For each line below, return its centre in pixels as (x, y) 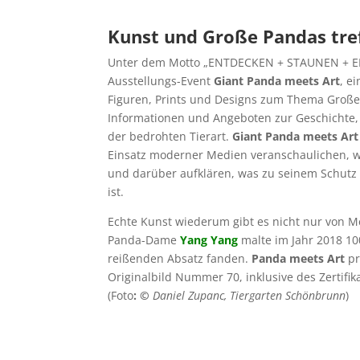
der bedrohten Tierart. (170, 137)
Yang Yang (209, 240)
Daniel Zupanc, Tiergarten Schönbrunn (250, 296)
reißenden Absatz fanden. (180, 259)
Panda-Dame (144, 240)
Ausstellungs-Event (161, 81)
